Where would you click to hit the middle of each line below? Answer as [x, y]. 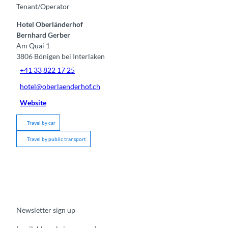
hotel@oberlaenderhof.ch [60, 86]
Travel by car [41, 123]
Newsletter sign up [46, 210]
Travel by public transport [56, 139]
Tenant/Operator [43, 7]
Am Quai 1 [33, 46]
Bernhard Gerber [43, 35]
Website [33, 102]
